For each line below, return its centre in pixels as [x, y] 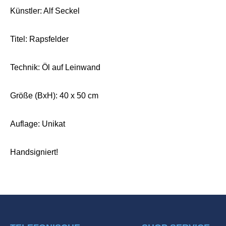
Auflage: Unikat [38, 124]
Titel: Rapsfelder [39, 39]
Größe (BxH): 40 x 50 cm [54, 95]
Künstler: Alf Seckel [45, 11]
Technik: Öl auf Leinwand [55, 67]
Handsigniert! [34, 152]
